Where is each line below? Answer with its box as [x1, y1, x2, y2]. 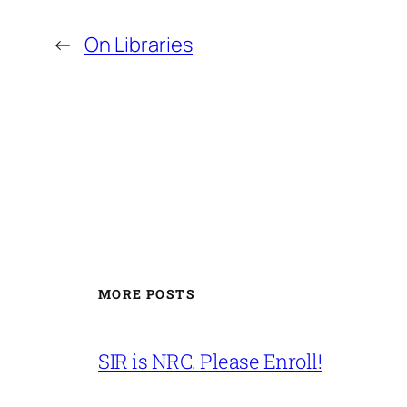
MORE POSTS [98, 284, 195, 303]
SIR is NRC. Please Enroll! [98, 348, 322, 375]
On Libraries [84, 30, 193, 58]
